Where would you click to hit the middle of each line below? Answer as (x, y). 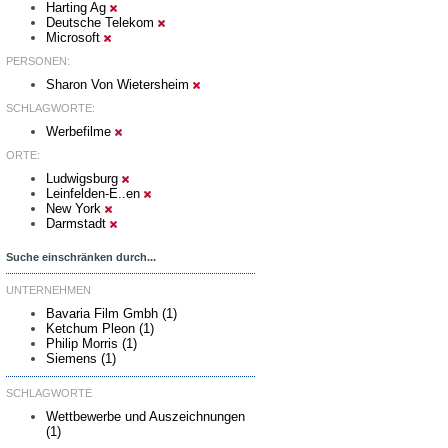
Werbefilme (80, 131)
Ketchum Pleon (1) (100, 328)
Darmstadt (78, 223)
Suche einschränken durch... (81, 257)
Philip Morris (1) (91, 343)
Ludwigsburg (84, 178)
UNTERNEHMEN (48, 290)
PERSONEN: (38, 61)
